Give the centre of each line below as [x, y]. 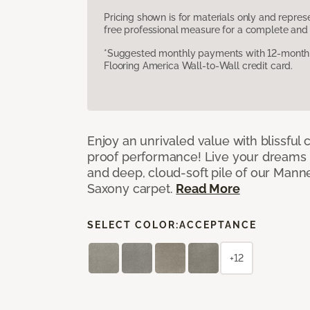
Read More [208, 188]
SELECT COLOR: [133, 225]
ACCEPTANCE [218, 225]
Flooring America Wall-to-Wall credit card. [199, 65]
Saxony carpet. [132, 188]
